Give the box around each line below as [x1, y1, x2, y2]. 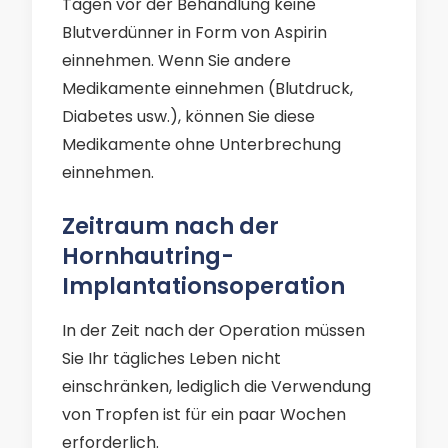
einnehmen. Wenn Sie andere [62, 49, 291, 72]
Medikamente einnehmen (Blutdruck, [62, 77, 353, 100]
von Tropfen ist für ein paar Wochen [62, 403, 346, 426]
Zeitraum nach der [62, 210, 279, 242]
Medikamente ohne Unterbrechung [62, 133, 341, 156]
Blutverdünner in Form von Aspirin [62, 21, 327, 44]
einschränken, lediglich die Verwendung [62, 375, 371, 398]
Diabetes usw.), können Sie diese [62, 105, 315, 128]
